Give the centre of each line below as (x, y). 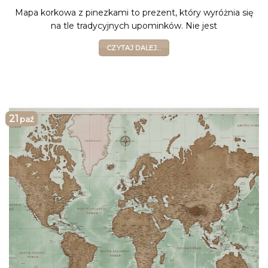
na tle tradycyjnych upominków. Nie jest (134, 25)
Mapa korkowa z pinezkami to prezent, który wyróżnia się (134, 12)
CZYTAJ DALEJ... (134, 48)
